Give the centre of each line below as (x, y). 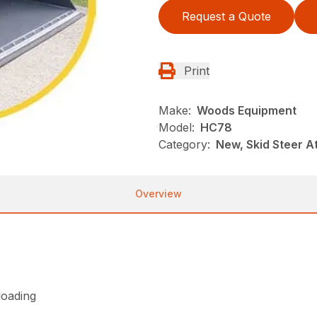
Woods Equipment (247, 111)
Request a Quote (226, 17)
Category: (184, 145)
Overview (158, 194)
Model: (177, 128)
